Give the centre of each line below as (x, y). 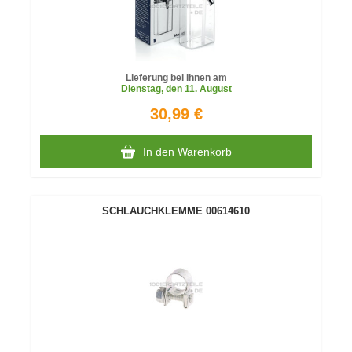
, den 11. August (196, 89)
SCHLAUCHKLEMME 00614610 (176, 211)
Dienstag (141, 89)
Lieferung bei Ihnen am (176, 78)
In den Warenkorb (187, 152)
